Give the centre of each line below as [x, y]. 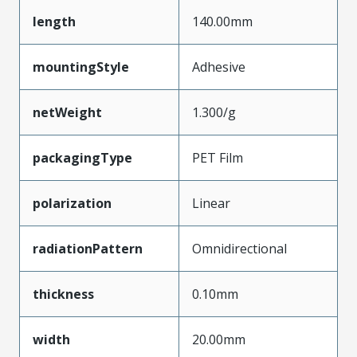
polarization [72, 203]
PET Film [218, 158]
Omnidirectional [239, 249]
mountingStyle [81, 67]
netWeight [67, 112]
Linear [211, 203]
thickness [63, 294]
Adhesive [219, 67]
